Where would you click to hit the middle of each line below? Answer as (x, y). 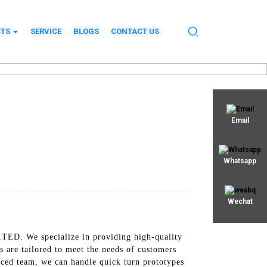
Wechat (240, 201)
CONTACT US (135, 31)
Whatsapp (240, 161)
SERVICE (46, 31)
